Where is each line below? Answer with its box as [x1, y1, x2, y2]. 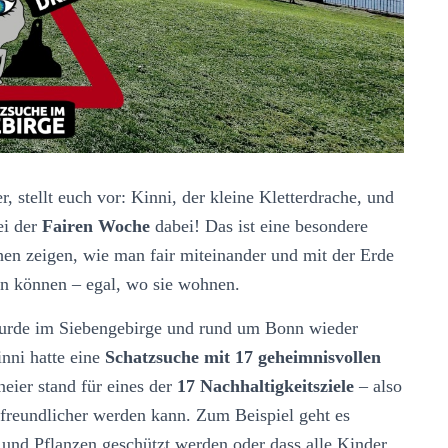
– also [354, 375, 402, 396]
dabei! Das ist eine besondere [150, 215, 368, 236]
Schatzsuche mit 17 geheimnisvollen [105, 346, 381, 367]
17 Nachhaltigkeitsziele [177, 375, 354, 396]
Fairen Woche [42, 215, 150, 236]
